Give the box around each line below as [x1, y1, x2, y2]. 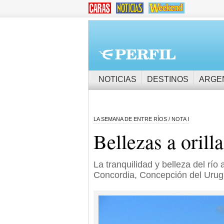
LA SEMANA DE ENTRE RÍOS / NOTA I [93, 116, 189, 122]
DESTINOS [147, 75, 188, 83]
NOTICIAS [98, 75, 136, 83]
